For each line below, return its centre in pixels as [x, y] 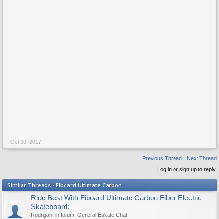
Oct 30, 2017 [26, 142]
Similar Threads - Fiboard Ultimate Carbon [65, 185]
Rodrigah [42, 215]
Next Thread [202, 158]
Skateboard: [50, 207]
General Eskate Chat [102, 215]
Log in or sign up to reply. [187, 169]
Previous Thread [162, 158]
